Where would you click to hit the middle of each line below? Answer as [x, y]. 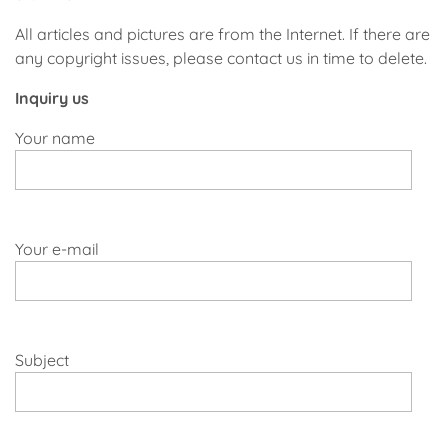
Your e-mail [57, 249]
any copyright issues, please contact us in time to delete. [221, 58]
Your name [55, 138]
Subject [42, 360]
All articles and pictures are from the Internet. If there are [222, 34]
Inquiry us [52, 98]
